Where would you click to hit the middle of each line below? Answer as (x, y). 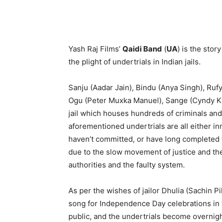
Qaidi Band (142, 49)
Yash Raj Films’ (95, 49)
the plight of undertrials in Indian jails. (135, 62)
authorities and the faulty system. (127, 165)
